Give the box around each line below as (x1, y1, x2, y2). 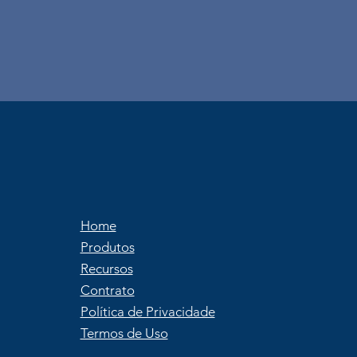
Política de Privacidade (80, 304, 215, 320)
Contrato (80, 282, 135, 298)
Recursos (80, 261, 133, 277)
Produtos (80, 239, 135, 255)
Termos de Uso (80, 325, 168, 341)
